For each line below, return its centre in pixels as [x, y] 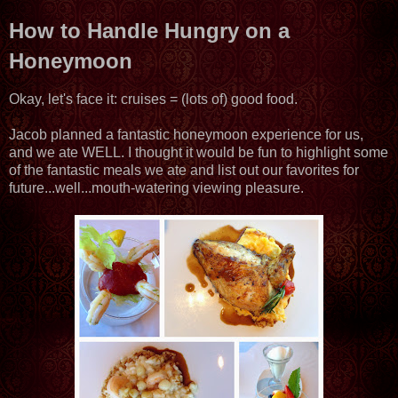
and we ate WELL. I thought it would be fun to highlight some [199, 152]
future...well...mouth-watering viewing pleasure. [156, 187]
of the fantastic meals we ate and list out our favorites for [184, 170]
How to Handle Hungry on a [149, 30]
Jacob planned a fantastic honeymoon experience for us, [186, 134]
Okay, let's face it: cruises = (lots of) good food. [153, 99]
